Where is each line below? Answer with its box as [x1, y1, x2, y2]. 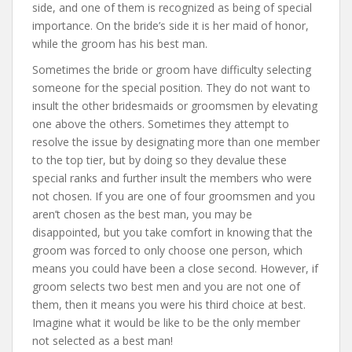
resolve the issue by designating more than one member [32, 134, 320, 150]
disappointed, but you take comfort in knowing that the [32, 225, 313, 240]
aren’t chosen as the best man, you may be [32, 207, 252, 222]
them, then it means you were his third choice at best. [32, 297, 306, 313]
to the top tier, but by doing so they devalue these [32, 152, 287, 168]
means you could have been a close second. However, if [32, 261, 318, 277]
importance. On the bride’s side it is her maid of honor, [32, 18, 309, 34]
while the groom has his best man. [32, 36, 207, 52]
